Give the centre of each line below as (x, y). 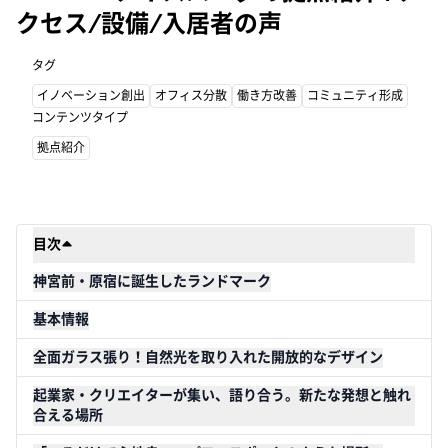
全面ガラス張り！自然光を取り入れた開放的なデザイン (208, 357)
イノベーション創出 (91, 96)
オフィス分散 (191, 96)
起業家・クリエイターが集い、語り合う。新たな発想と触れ (222, 395)
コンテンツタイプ (80, 118)
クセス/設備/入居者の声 (149, 23)
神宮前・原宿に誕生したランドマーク (152, 281)
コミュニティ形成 (355, 96)
